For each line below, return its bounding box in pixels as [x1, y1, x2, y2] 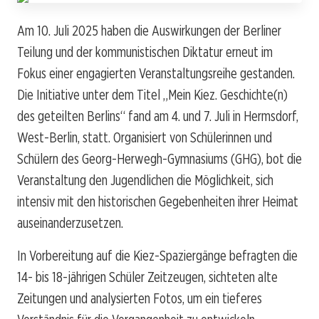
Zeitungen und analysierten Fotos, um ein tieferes [17, 289, 262, 307]
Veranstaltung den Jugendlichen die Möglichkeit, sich [17, 171, 273, 189]
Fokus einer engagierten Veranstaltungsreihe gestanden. [17, 64, 295, 82]
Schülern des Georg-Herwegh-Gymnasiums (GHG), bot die [17, 150, 302, 167]
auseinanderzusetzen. [17, 214, 123, 231]
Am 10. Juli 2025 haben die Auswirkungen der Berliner [17, 21, 281, 39]
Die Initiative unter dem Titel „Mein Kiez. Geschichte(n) [17, 85, 288, 103]
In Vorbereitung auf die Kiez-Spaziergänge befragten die [17, 246, 298, 264]
